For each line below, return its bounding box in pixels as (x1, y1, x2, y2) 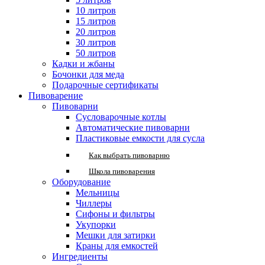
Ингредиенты (52, 251, 108, 261)
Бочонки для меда (52, 69, 124, 79)
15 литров (76, 16, 116, 26)
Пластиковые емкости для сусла (76, 133, 205, 143)
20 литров (76, 27, 116, 37)
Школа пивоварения (89, 167, 155, 176)
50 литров (76, 48, 116, 58)
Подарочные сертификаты (52, 80, 159, 90)
